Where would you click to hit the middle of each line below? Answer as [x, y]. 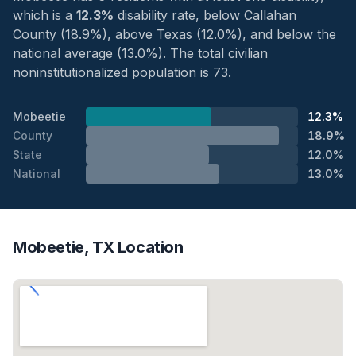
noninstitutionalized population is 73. [122, 72]
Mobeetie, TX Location [98, 247]
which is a [44, 15]
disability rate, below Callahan [205, 15]
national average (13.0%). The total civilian [140, 53]
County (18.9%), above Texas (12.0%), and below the [174, 34]
